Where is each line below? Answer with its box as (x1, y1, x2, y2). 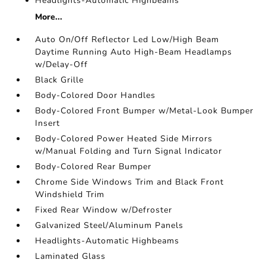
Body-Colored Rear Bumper (35, 160, 152, 172)
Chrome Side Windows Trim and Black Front (35, 176, 224, 188)
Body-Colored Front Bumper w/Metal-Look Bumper (35, 104, 254, 116)
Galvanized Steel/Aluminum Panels (35, 219, 184, 231)
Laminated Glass (35, 250, 106, 262)
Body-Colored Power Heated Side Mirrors (35, 132, 213, 144)
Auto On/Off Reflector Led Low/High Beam (35, 33, 220, 45)
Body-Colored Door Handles (35, 89, 156, 101)
